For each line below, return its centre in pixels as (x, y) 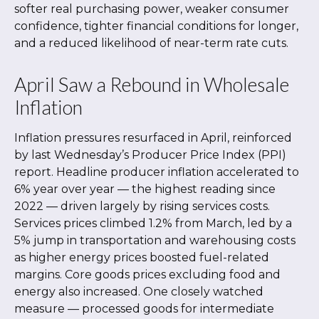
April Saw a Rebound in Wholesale (152, 84)
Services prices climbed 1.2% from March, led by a (153, 223)
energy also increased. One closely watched (139, 291)
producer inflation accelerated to (205, 172)
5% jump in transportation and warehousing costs (155, 240)
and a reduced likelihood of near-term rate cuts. (153, 43)
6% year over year (66, 189)
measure (41, 308)
